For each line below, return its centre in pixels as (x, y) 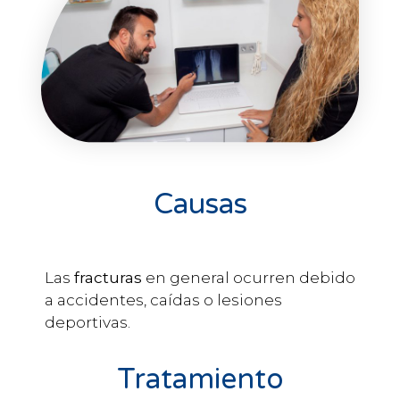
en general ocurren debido (250, 278)
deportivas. (87, 323)
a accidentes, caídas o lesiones (163, 300)
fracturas (110, 278)
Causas (200, 205)
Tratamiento (200, 379)
